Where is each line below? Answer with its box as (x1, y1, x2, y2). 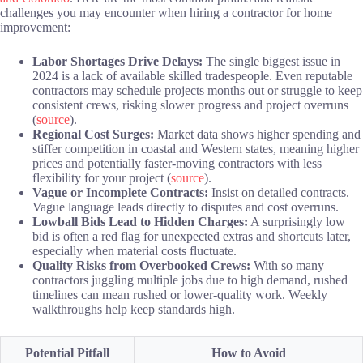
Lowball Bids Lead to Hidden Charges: (32, 214, 248, 228)
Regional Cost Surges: (32, 126, 154, 141)
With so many (250, 258, 324, 272)
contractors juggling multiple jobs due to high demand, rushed (32, 272, 348, 287)
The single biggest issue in (203, 53, 340, 68)
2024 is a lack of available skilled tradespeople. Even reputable (32, 68, 352, 83)
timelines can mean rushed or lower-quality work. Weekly (32, 287, 327, 301)
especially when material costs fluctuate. (32, 243, 237, 258)
